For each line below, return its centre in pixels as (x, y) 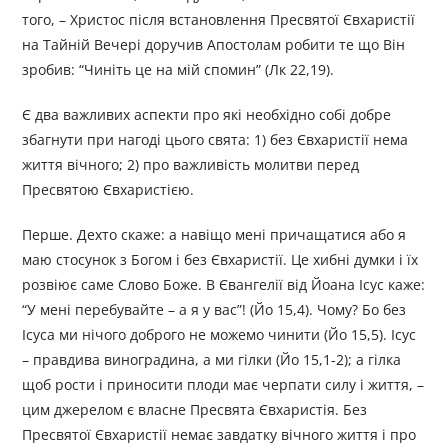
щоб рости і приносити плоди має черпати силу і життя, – (223, 385)
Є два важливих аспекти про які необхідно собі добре (207, 115)
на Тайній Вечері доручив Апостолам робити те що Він (214, 45)
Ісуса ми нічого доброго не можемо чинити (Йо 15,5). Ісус (219, 335)
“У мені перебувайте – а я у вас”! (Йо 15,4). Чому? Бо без (214, 310)
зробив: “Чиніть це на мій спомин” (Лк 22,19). (178, 70)
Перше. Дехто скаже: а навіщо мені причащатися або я (214, 235)
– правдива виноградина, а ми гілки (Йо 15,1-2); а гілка (212, 360)
